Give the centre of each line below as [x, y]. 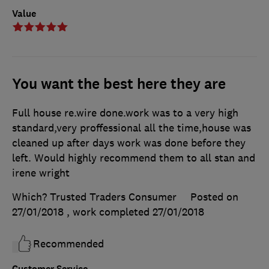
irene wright [41, 173]
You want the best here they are [119, 84]
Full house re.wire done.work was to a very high [125, 113]
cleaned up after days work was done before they [129, 143]
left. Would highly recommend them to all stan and [134, 158]
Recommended [68, 243]
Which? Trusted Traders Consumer [94, 197]
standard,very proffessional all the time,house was [131, 128]
